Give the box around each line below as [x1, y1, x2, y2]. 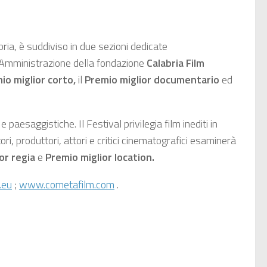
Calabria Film [147, 55, 204, 72]
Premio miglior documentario [82, 72, 222, 88]
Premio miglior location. [43, 149, 154, 166]
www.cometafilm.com [19, 176, 114, 193]
